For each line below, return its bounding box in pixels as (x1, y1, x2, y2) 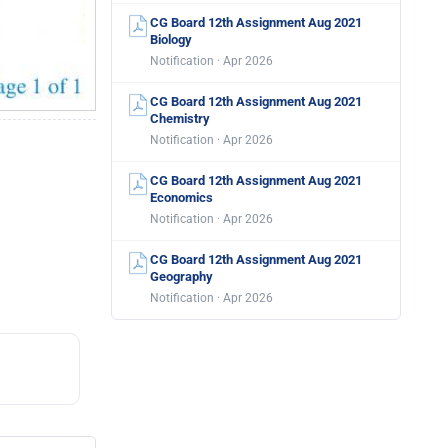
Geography (150, 269, 213, 284)
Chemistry (150, 111, 210, 126)
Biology (150, 32, 192, 47)
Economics (150, 190, 213, 205)
